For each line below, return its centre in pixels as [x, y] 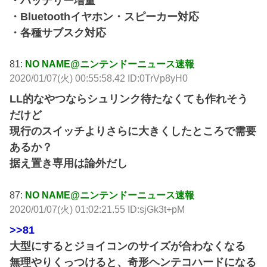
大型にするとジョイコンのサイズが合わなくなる [128, 246]
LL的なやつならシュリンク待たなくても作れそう [129, 99]
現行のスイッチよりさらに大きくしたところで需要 [133, 131]
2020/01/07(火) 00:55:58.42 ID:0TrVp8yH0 [99, 78]
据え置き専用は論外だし [69, 164]
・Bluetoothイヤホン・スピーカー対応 [105, 16]
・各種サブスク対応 [58, 32]
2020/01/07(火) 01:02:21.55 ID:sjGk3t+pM [97, 209]
